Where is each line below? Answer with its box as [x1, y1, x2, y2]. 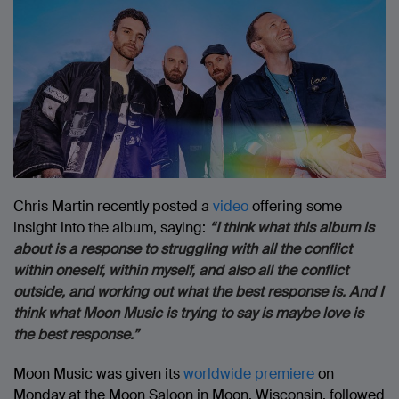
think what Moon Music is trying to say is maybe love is [13, 304, 363, 323]
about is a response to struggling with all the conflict [13, 240, 352, 259]
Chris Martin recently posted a [13, 197, 209, 216]
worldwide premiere [183, 364, 314, 384]
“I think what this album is [209, 218, 374, 238]
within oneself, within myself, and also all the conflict [13, 261, 348, 281]
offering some [248, 197, 342, 216]
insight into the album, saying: [13, 218, 209, 238]
